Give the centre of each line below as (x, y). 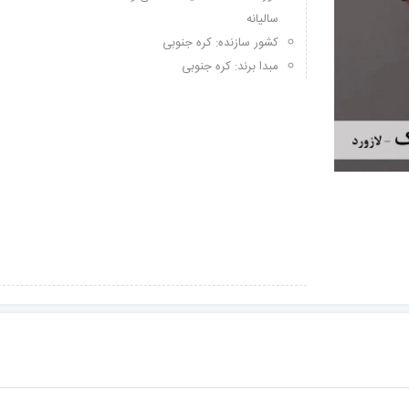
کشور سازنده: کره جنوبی (220, 43)
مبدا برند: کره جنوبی (230, 67)
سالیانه (262, 19)
